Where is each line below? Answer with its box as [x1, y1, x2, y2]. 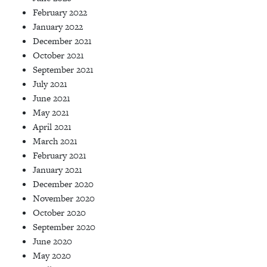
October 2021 [33, 48, 84, 61]
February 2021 [33, 148, 86, 162]
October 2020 [33, 206, 86, 219]
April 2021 [33, 120, 72, 133]
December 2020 [33, 177, 94, 190]
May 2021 [33, 105, 69, 119]
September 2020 [33, 220, 95, 233]
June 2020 [33, 234, 72, 247]
